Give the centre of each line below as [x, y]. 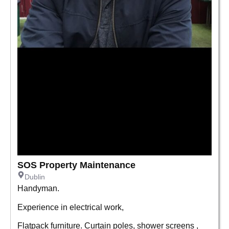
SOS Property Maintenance [76, 165]
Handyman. [38, 188]
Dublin [35, 177]
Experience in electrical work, [71, 207]
